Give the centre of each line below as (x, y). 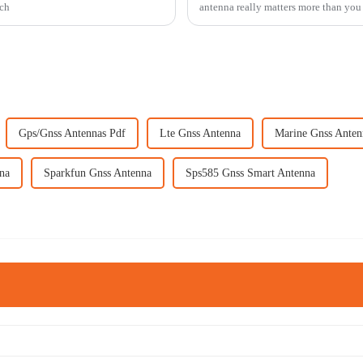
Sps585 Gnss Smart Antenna (250, 173)
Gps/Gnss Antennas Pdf (72, 133)
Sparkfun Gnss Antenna (98, 173)
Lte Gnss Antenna (200, 133)
